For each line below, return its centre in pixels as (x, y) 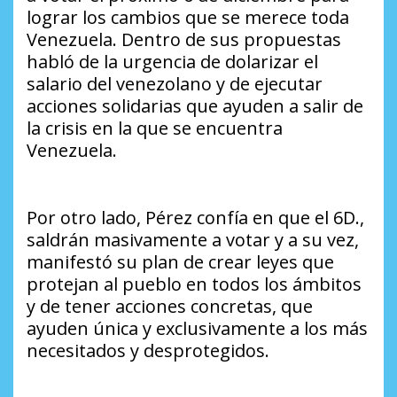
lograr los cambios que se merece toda (188, 18)
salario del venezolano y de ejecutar (175, 84)
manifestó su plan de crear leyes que (180, 262)
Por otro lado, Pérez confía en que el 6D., (195, 218)
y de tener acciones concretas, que (170, 307)
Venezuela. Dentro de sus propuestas (184, 40)
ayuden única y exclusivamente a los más (197, 329)
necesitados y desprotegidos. (148, 351)
